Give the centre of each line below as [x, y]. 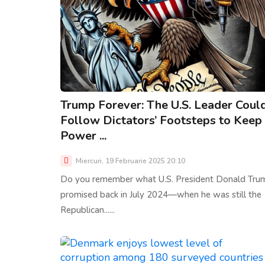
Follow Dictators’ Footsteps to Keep [161, 120]
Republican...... [88, 210]
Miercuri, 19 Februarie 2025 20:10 [130, 161]
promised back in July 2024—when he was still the [161, 194]
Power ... [83, 135]
